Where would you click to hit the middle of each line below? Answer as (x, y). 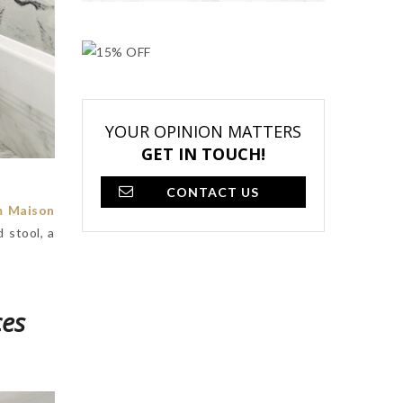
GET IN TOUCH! (203, 154)
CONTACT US (212, 193)
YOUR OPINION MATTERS (203, 132)
